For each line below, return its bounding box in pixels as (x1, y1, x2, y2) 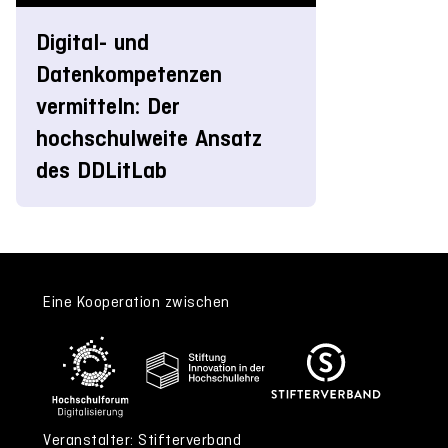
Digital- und (36, 28, 149, 56)
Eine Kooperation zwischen (43, 292, 230, 310)
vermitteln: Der (36, 92, 180, 120)
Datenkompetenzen (36, 60, 222, 88)
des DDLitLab (36, 156, 167, 184)
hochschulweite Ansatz (36, 124, 262, 152)
